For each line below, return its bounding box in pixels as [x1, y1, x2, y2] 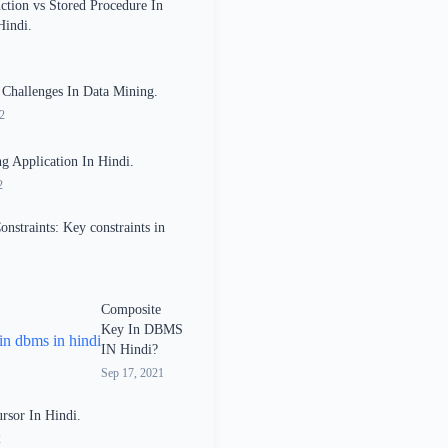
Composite [101, 301, 161, 317]
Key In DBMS [101, 321, 183, 337]
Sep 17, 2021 [101, 366, 164, 380]
